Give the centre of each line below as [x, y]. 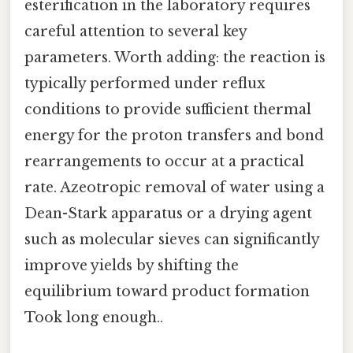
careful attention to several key [136, 31]
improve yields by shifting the [132, 265]
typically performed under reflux [145, 83]
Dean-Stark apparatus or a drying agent [168, 213]
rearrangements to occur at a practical [164, 161]
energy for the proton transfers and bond [174, 135]
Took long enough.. [94, 317]
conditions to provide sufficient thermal [168, 109]
